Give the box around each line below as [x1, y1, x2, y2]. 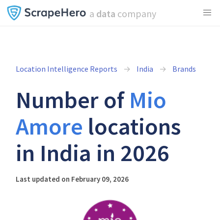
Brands [172, 64, 196, 74]
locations [83, 111, 181, 141]
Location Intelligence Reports [16, 64, 117, 74]
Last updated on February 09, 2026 [16, 174, 129, 184]
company [115, 7, 156, 20]
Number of [16, 85, 129, 114]
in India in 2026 [16, 138, 169, 167]
